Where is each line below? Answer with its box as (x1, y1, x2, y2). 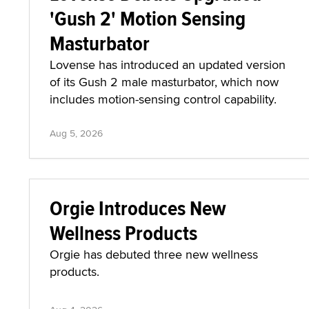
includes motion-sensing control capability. (50, 90, 277, 108)
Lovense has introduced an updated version (50, 56, 286, 73)
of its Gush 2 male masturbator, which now (50, 73, 279, 90)
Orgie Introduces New (50, 193, 226, 223)
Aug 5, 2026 (50, 126, 103, 140)
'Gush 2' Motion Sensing (50, 3, 246, 33)
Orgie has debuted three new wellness (50, 246, 258, 263)
